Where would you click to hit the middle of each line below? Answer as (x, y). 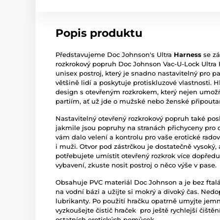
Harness (188, 55)
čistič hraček (116, 210)
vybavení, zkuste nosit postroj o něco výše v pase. (137, 165)
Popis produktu (99, 33)
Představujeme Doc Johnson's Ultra (115, 55)
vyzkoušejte (76, 210)
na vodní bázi (78, 192)
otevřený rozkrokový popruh (144, 119)
